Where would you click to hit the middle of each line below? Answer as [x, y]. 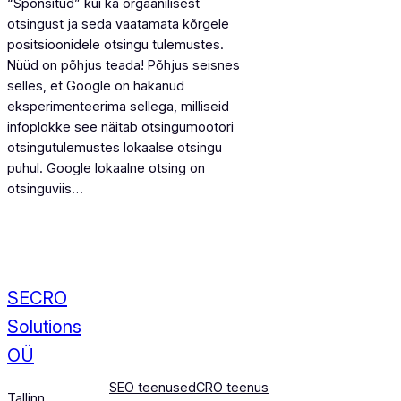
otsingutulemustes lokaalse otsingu [115, 148]
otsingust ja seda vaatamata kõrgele [118, 24]
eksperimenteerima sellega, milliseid [118, 107]
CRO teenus [232, 388]
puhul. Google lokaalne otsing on [106, 168]
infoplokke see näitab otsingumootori [120, 127]
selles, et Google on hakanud [96, 86]
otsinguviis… [45, 189]
